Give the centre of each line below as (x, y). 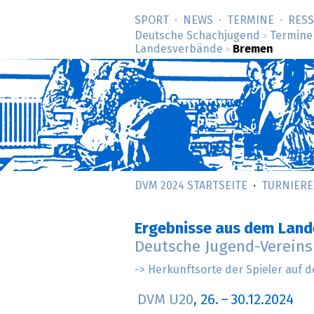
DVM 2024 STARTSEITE (191, 186)
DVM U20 (165, 300)
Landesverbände (179, 49)
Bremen (253, 49)
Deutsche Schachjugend (197, 36)
